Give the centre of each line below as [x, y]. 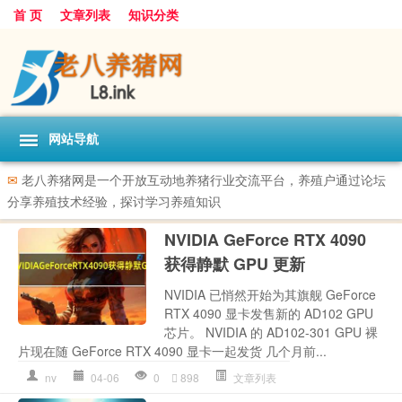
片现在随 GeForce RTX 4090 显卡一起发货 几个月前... [172, 351]
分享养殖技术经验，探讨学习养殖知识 [114, 201]
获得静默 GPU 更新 [235, 264]
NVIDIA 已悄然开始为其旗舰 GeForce [271, 295]
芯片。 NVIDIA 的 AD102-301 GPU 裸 [271, 332]
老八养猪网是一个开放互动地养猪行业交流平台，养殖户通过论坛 [202, 180]
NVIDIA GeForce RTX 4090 [266, 240]
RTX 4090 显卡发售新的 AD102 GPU [269, 314]
